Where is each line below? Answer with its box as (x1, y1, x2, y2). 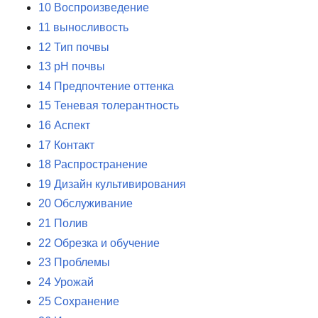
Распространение (54, 158, 148, 171)
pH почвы (54, 60, 105, 73)
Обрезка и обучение (54, 236, 160, 249)
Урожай (54, 275, 94, 288)
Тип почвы (54, 40, 109, 53)
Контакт (54, 138, 94, 151)
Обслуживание (54, 197, 133, 210)
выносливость (53, 21, 128, 34)
